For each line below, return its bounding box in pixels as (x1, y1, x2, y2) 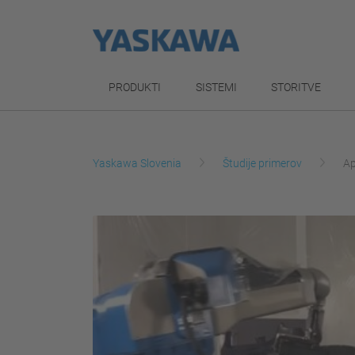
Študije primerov (223, 157, 302, 170)
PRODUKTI (109, 81, 161, 94)
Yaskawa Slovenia (93, 157, 181, 170)
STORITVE (271, 81, 322, 94)
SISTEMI (195, 81, 237, 94)
